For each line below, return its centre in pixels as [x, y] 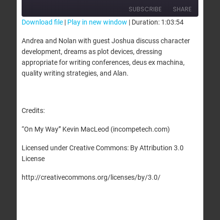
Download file [42, 22]
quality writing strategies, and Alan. [75, 73]
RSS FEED [43, 44]
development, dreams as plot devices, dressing [92, 51]
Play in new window [97, 22]
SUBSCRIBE [145, 9]
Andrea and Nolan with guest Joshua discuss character [106, 41]
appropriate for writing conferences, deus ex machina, [103, 62]
